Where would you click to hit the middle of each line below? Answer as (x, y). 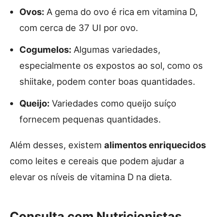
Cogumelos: (45, 49)
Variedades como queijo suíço (113, 103)
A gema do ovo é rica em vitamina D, (121, 11)
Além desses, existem (57, 145)
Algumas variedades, (116, 49)
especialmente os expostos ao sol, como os (111, 65)
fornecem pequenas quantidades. (90, 119)
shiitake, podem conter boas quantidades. (107, 81)
